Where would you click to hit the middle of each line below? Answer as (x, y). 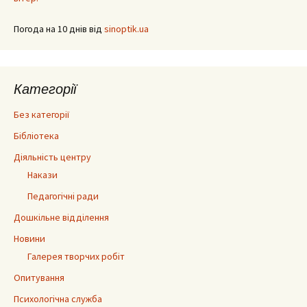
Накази (42, 174)
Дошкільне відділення (61, 217)
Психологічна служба (58, 298)
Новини (29, 238)
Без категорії (41, 114)
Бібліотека (36, 135)
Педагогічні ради (63, 196)
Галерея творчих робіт (76, 256)
